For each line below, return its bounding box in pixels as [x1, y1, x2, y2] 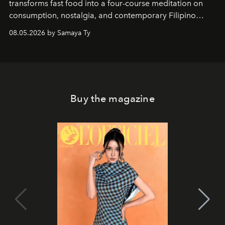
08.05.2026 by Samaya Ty [9, 28, 90, 37]
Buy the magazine [70, 92, 155, 104]
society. [9, 22, 36, 32]
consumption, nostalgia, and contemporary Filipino [9, 10, 196, 20]
